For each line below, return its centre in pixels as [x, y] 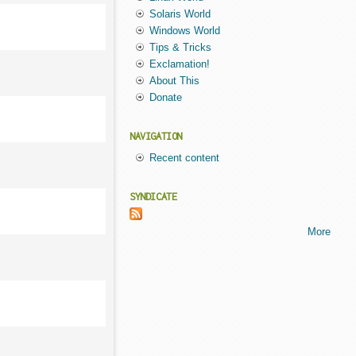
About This [174, 81]
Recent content [184, 158]
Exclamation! [179, 64]
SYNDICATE [153, 197]
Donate [165, 98]
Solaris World [180, 14]
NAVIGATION [156, 137]
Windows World [184, 31]
